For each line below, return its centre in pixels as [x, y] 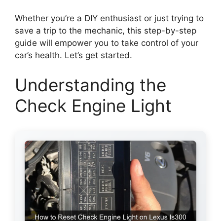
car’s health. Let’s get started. [74, 55]
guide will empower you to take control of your [107, 43]
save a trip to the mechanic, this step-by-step [106, 31]
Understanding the [91, 85]
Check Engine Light [93, 105]
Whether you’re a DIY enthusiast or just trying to [109, 18]
